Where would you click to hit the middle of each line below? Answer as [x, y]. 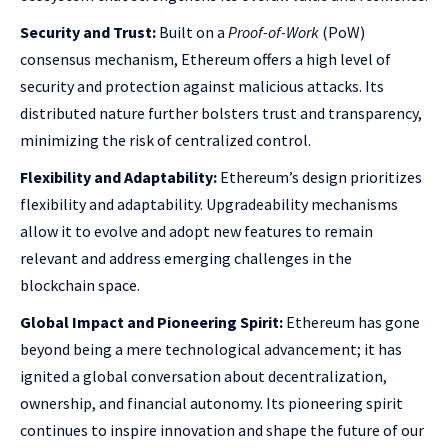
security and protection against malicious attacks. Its [202, 86]
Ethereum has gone [351, 322]
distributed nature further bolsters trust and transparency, [221, 113]
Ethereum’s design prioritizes [319, 177]
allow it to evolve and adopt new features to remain [196, 231]
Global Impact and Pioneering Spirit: [151, 322]
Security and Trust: [88, 32]
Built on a [192, 32]
